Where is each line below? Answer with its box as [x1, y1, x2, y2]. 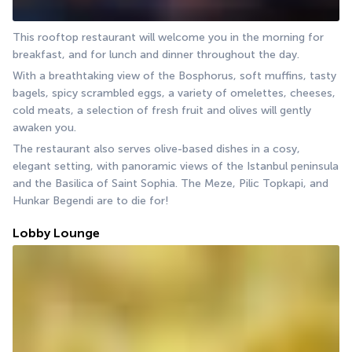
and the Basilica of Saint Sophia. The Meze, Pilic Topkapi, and [13, 177, 328, 191]
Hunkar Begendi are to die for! [13, 194, 169, 208]
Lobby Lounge [13, 225, 100, 241]
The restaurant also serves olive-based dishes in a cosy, [13, 142, 300, 156]
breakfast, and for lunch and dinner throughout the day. [13, 48, 299, 62]
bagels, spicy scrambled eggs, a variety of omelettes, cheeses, [13, 86, 335, 101]
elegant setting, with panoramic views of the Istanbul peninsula [13, 159, 339, 174]
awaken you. [13, 121, 76, 135]
